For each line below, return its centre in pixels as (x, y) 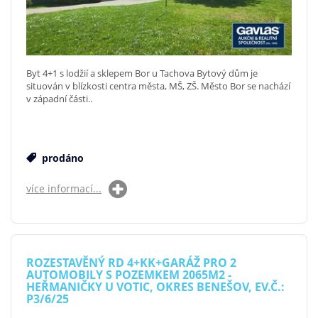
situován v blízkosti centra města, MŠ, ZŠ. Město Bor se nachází (158, 86)
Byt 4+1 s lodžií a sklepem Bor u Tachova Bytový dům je (142, 73)
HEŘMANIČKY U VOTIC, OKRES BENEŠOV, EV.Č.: (155, 286)
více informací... (64, 188)
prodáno (61, 158)
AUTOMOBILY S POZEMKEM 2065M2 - (129, 274)
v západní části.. (59, 98)
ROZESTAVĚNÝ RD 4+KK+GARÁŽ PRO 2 (131, 262)
